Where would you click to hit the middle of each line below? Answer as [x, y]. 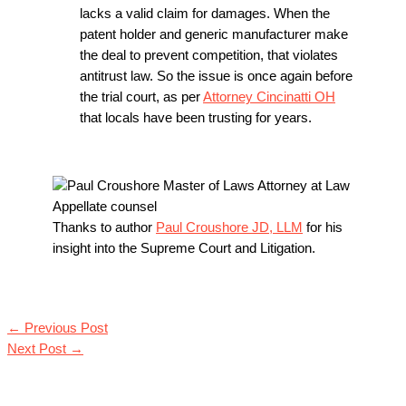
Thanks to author [104, 228]
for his [323, 228]
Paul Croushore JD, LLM [229, 228]
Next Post [39, 348]
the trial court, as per [141, 97]
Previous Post [64, 328]
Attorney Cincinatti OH [269, 97]
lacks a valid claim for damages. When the [205, 13]
